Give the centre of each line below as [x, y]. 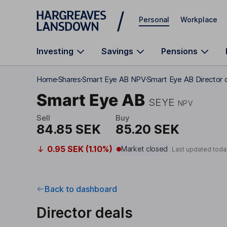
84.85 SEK [69, 129]
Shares [69, 79]
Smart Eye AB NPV [114, 79]
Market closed [144, 149]
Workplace [199, 19]
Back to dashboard [81, 189]
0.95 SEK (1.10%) [80, 149]
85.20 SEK [147, 129]
